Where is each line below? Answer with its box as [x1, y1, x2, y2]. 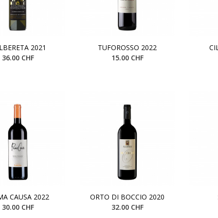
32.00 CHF [111, 202, 144, 212]
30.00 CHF [1, 202, 34, 212]
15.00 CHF [111, 53, 144, 62]
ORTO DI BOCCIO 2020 [90, 192, 164, 201]
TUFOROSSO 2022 [98, 42, 157, 52]
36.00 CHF [1, 53, 34, 62]
